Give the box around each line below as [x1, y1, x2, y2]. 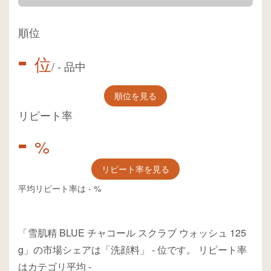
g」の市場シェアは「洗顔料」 [18, 243, 149, 257]
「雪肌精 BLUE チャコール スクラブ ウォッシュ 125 [18, 226, 246, 240]
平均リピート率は [18, 182, 86, 195]
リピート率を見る [102, 163, 169, 175]
